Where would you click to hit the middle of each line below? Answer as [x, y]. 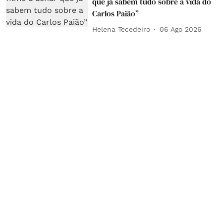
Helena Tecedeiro [121, 29]
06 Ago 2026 [181, 29]
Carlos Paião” [116, 13]
